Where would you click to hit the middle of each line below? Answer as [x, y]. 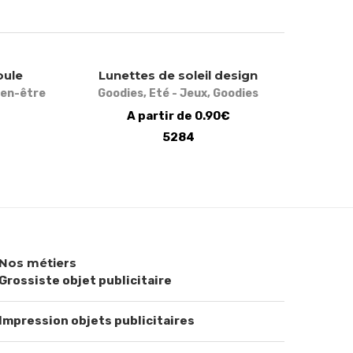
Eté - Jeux [178, 93]
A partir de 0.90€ [178, 115]
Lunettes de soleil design [178, 75]
